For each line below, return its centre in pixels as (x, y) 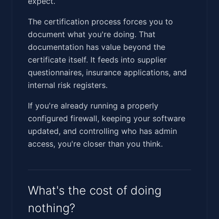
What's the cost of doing (95, 190)
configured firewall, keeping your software (107, 118)
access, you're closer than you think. (95, 143)
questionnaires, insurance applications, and (107, 72)
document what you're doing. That (92, 34)
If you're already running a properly (93, 105)
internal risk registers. (68, 85)
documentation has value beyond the (97, 47)
